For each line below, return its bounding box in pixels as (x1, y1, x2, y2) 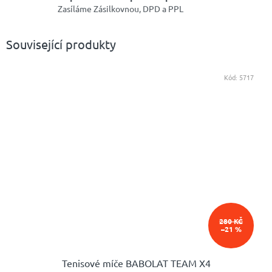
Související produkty (6, 36, 116, 52)
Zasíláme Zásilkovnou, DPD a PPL (58, 3, 183, 15)
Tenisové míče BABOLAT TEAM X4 (61, 257, 211, 270)
